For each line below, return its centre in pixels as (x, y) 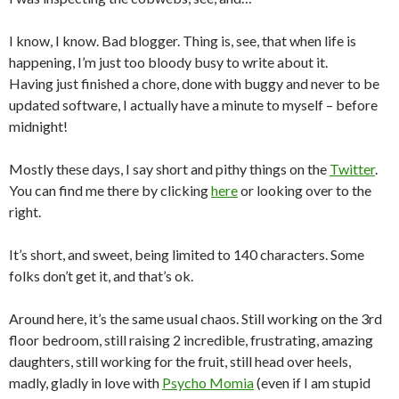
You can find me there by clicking (110, 191)
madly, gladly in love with (85, 383)
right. (25, 212)
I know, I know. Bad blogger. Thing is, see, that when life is (183, 41)
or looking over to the (305, 191)
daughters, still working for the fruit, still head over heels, (180, 362)
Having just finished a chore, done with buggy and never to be (194, 84)
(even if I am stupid (312, 383)
